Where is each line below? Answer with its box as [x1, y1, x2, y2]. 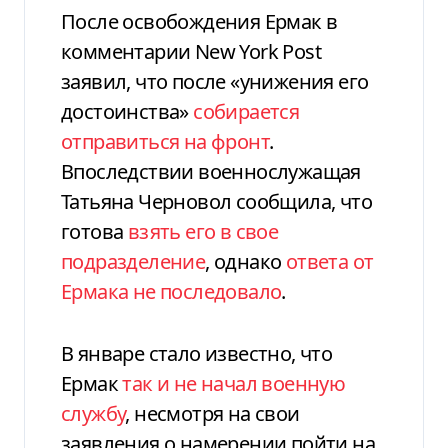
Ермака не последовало [61, 277, 282, 305]
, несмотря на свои [125, 399, 300, 427]
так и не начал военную [122, 369, 346, 397]
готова [61, 217, 128, 245]
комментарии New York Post [61, 37, 321, 65]
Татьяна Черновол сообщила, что [61, 187, 372, 215]
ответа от [285, 247, 374, 275]
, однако [205, 247, 286, 275]
